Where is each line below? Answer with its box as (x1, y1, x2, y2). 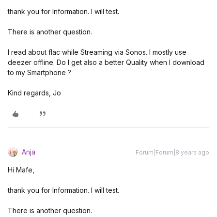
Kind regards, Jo (8, 89, 61, 97)
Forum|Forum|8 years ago (136, 149, 209, 156)
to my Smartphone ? (8, 68, 71, 77)
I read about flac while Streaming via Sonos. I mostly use (8, 48, 186, 56)
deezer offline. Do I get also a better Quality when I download (8, 58, 204, 66)
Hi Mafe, (8, 166, 34, 174)
